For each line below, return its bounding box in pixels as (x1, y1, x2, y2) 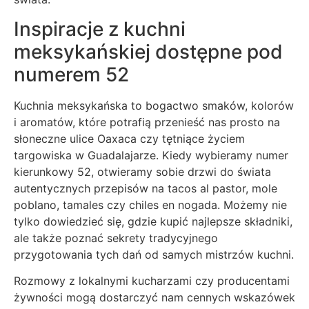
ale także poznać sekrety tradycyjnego (14, 230, 218, 245)
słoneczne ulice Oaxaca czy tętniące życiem (14, 131, 245, 146)
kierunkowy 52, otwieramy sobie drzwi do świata (14, 164, 271, 179)
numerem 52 (14, 62, 129, 86)
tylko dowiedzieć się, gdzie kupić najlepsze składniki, (14, 214, 292, 228)
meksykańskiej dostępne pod (14, 39, 283, 63)
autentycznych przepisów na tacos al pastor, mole (14, 181, 277, 195)
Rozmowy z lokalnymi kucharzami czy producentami (14, 274, 290, 288)
